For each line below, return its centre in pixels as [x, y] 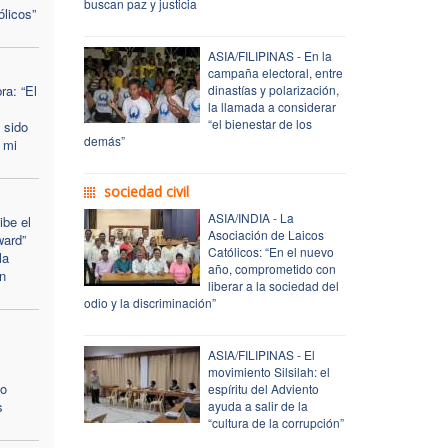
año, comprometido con [271, 268]
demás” [104, 140]
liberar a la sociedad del [273, 285]
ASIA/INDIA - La [250, 217]
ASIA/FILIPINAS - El [261, 354]
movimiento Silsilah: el [268, 371]
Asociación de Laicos [265, 234]
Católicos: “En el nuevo [270, 251]
